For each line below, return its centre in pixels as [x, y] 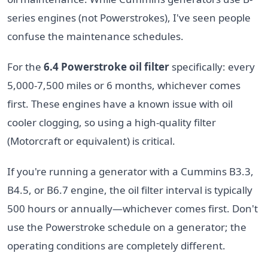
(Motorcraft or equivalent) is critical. [91, 141]
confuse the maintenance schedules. [95, 36]
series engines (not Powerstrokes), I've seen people [129, 17]
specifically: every [212, 66]
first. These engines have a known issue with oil [120, 103]
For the [25, 66]
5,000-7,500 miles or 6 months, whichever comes [124, 85]
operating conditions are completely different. [116, 245]
